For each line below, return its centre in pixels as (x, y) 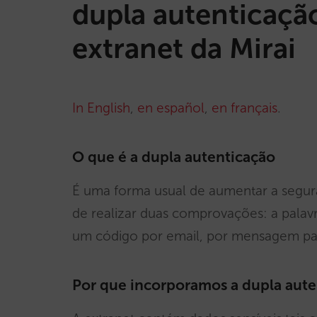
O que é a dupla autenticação (174, 157)
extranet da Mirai (184, 48)
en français (244, 108)
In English (101, 108)
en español (171, 108)
